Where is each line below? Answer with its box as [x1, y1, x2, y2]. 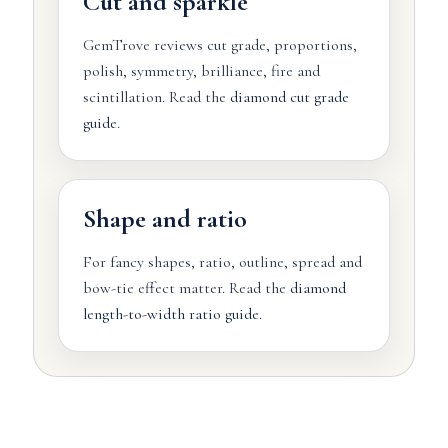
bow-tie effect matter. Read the [82, 278, 290, 298]
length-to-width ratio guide [82, 304, 259, 324]
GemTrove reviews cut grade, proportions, [82, 35, 357, 55]
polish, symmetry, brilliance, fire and [82, 61, 320, 81]
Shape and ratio [82, 203, 247, 234]
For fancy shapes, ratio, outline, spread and [82, 252, 362, 272]
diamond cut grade [229, 87, 349, 107]
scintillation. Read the [82, 87, 230, 107]
